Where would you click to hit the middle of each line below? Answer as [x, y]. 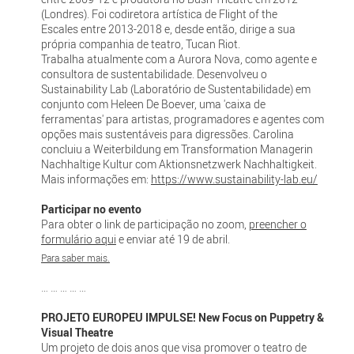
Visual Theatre [77, 333]
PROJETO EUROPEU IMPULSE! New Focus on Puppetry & [182, 318]
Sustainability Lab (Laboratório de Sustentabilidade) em [175, 88]
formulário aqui [78, 239]
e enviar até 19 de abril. [173, 239]
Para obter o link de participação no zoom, [145, 224]
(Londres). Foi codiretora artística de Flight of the [159, 13]
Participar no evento [91, 209]
